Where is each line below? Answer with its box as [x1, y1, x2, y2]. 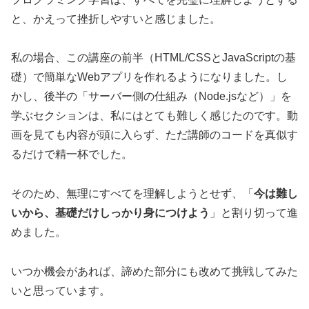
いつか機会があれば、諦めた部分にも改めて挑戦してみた [11, 266, 298, 278]
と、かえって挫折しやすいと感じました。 [11, 12, 221, 25]
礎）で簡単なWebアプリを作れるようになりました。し [11, 71, 288, 83]
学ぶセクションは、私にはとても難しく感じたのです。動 [11, 110, 298, 122]
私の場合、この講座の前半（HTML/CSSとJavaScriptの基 [11, 52, 296, 64]
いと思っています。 [11, 285, 110, 297]
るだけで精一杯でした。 [11, 148, 132, 161]
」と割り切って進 [210, 207, 298, 219]
